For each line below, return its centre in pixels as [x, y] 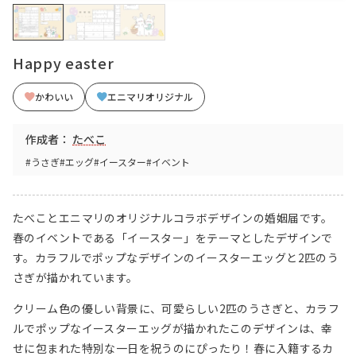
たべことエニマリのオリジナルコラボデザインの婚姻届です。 [173, 218]
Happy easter [64, 63]
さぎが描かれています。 [75, 277]
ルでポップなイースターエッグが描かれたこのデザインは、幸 [173, 328]
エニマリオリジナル [150, 97]
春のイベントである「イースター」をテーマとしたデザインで [173, 238]
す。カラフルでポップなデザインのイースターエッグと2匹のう [176, 257]
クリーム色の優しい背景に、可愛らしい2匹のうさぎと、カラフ [176, 308]
